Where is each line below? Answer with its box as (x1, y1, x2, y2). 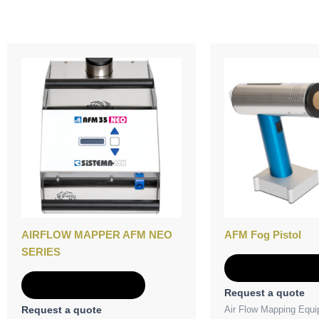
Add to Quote (50, 278, 117, 291)
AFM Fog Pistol (224, 228, 301, 241)
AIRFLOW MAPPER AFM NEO (21, 228, 172, 241)
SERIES (21, 245, 61, 258)
